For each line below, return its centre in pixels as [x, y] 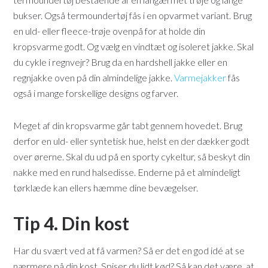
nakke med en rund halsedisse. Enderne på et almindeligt [127, 172]
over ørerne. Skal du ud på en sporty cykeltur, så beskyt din [132, 157]
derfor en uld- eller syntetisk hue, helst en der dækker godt [132, 141]
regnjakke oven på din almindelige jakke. [94, 78]
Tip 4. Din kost [71, 223]
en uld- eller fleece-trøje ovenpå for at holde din [109, 31]
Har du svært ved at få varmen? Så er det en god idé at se [129, 251]
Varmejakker [200, 78]
